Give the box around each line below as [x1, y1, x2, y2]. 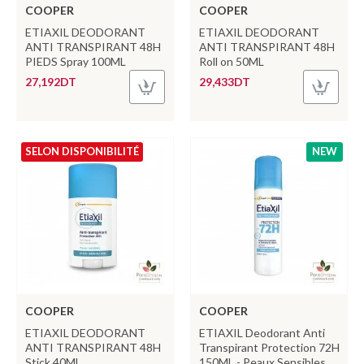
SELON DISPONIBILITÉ [25, 144, 139, 158]
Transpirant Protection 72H [198, 340, 340, 354]
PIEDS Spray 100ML [25, 54, 126, 68]
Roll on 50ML [198, 54, 264, 68]
